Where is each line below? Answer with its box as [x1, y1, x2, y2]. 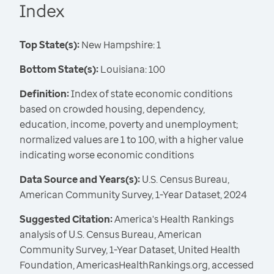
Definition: [20, 87, 69, 101]
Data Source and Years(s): [20, 172, 140, 187]
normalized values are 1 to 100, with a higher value [20, 133, 243, 147]
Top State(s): [20, 38, 80, 52]
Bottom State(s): [20, 62, 98, 76]
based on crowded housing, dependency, [20, 102, 205, 116]
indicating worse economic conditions [20, 148, 194, 162]
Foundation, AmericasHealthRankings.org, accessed [20, 258, 254, 272]
